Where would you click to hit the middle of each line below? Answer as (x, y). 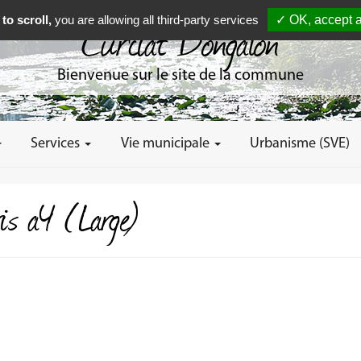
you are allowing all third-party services (155, 20)
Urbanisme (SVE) (300, 144)
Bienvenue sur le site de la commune (180, 76)
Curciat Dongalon (180, 40)
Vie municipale (166, 144)
